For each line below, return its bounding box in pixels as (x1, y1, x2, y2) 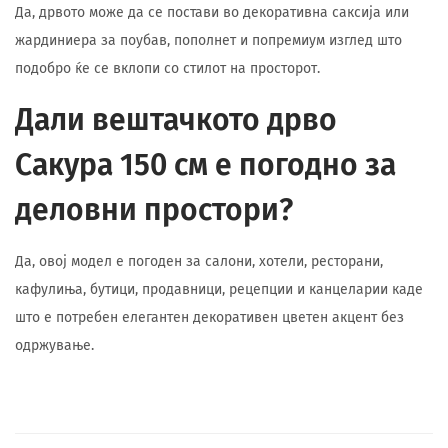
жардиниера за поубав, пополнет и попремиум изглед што (15, 32, 402, 49)
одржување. (15, 337, 94, 354)
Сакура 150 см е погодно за (15, 147, 396, 183)
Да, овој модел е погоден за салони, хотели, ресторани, (15, 253, 383, 270)
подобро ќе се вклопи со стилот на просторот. (15, 60, 320, 77)
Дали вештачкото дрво (15, 102, 337, 138)
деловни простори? (15, 192, 293, 228)
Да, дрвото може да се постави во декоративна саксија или (15, 4, 409, 21)
